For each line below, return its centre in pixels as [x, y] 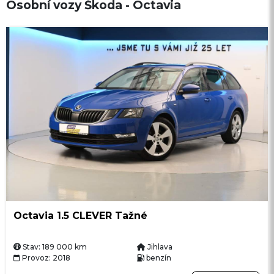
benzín [159, 258]
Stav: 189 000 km [54, 247]
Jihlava [160, 247]
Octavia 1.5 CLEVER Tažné [80, 216]
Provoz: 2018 [46, 258]
